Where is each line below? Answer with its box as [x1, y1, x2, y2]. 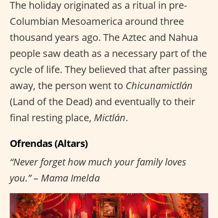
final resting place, [10, 111, 94, 124]
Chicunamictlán [126, 79, 193, 92]
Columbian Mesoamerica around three [10, 15, 184, 28]
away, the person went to [10, 79, 126, 92]
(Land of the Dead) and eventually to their [10, 95, 195, 108]
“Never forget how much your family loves [10, 155, 186, 168]
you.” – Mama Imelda [10, 171, 100, 184]
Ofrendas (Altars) [10, 137, 88, 150]
